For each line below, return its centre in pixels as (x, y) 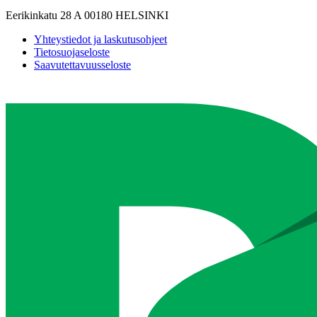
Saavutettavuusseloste (82, 64)
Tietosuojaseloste (72, 52)
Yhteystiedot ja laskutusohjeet (100, 39)
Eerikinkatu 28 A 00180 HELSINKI (87, 15)
